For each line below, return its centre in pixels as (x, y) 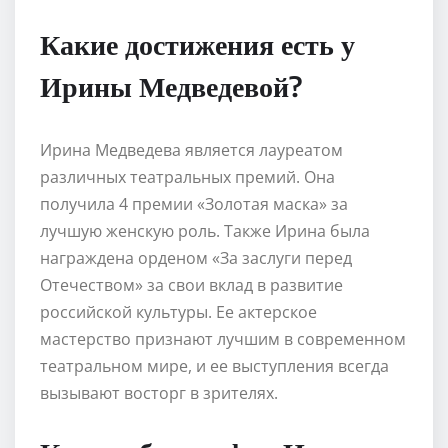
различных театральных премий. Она (187, 176)
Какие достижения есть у (197, 43)
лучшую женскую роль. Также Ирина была (205, 230)
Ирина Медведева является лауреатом (191, 149)
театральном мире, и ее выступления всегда (214, 365)
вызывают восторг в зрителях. (159, 392)
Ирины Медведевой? (171, 85)
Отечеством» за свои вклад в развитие (191, 284)
